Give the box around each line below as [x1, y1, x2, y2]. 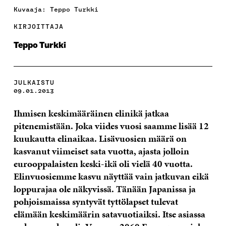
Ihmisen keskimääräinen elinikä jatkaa [13, 106, 169, 121]
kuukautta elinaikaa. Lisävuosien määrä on [13, 132, 187, 146]
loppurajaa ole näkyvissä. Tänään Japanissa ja [13, 182, 196, 196]
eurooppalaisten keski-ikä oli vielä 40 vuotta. [13, 157, 193, 171]
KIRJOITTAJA [13, 23, 64, 31]
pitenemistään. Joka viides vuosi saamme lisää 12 [13, 119, 209, 133]
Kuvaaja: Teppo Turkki [13, 6, 98, 14]
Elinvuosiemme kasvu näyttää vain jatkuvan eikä [13, 169, 209, 184]
